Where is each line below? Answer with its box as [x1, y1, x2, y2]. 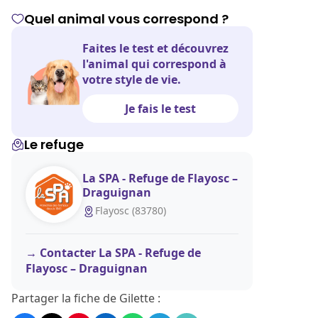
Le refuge [24, 136, 84, 153]
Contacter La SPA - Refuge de [40, 245, 201, 261]
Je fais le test [125, 101, 196, 116]
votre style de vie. [82, 72, 181, 87]
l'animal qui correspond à [82, 56, 226, 72]
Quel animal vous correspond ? [24, 10, 229, 28]
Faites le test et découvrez [82, 40, 229, 56]
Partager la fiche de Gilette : [11, 290, 160, 306]
